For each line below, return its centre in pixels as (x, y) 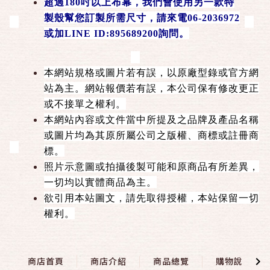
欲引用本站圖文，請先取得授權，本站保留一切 (152, 198)
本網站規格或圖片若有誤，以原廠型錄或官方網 (152, 72)
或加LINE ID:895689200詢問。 (117, 33)
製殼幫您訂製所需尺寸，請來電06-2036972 (142, 17)
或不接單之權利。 (85, 104)
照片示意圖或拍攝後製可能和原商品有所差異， (152, 166)
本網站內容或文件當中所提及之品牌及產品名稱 (152, 119)
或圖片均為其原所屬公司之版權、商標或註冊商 (152, 135)
